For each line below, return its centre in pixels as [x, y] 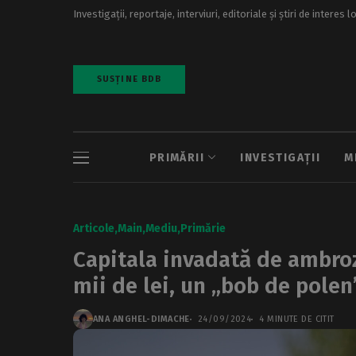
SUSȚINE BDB [130, 79]
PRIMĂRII [177, 157]
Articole [94, 228]
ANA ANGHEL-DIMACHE [141, 319]
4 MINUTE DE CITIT [297, 319]
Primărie [203, 228]
